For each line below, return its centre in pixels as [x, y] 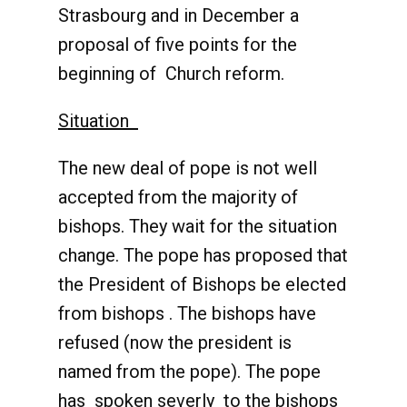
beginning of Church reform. [171, 74]
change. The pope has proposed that [203, 255]
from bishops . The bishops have [187, 313]
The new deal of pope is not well [188, 168]
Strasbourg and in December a [179, 15]
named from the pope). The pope [189, 372]
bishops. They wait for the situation [198, 226]
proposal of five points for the [178, 45]
